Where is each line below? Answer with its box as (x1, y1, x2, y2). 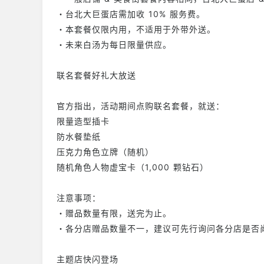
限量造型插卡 (57, 116, 110, 127)
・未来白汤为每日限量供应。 (57, 39, 171, 50)
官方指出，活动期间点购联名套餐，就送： (57, 101, 225, 111)
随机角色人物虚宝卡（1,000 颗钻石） (57, 162, 209, 173)
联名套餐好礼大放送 (57, 70, 136, 81)
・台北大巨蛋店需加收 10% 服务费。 (57, 9, 205, 19)
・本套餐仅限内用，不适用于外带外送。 (57, 24, 216, 35)
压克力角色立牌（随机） (57, 147, 154, 157)
